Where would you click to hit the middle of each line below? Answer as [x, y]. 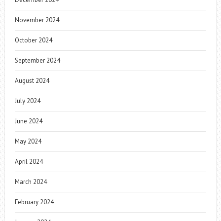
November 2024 [37, 20]
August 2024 [32, 81]
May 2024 [28, 142]
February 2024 [34, 202]
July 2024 [27, 101]
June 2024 [28, 121]
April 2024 [29, 162]
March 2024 [31, 182]
